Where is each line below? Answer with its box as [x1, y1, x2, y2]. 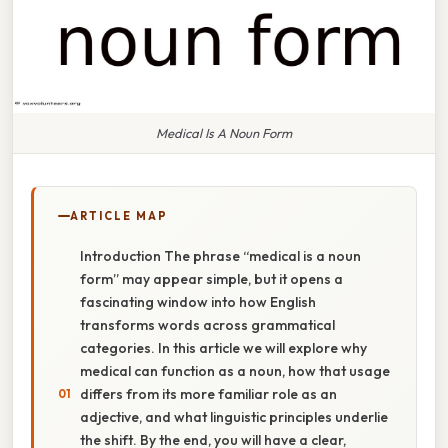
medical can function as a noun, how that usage [80, 361, 390, 380]
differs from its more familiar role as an [80, 384, 337, 403]
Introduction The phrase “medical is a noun [80, 246, 361, 265]
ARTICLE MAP [70, 208, 168, 223]
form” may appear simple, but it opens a [80, 269, 343, 288]
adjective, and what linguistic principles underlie [80, 407, 388, 426]
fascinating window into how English [80, 292, 316, 311]
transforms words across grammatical [80, 315, 335, 334]
